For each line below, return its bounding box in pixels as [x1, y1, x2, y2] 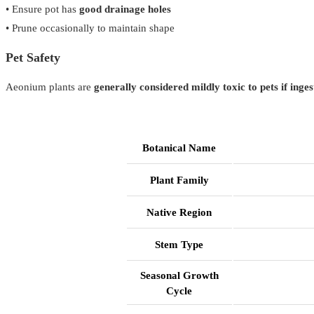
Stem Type [155, 239, 204, 250]
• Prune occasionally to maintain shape [6, 22, 175, 34]
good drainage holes [79, 4, 171, 15]
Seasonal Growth [139, 270, 219, 281]
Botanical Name [142, 142, 217, 153]
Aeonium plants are [6, 81, 94, 93]
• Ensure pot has [6, 4, 79, 15]
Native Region [146, 207, 212, 218]
